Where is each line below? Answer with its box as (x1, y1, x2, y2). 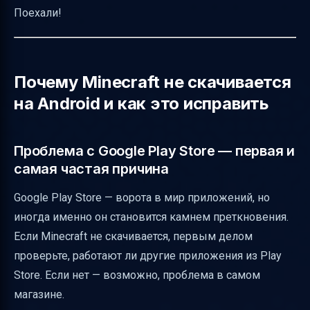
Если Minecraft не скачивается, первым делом (14, 230, 253, 243)
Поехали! (14, 6, 62, 19)
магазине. (14, 288, 64, 301)
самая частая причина (14, 161, 169, 177)
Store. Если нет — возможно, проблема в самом (14, 268, 260, 282)
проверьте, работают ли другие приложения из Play (14, 249, 282, 262)
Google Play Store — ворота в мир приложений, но (14, 191, 270, 204)
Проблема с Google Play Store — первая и (14, 143, 295, 159)
